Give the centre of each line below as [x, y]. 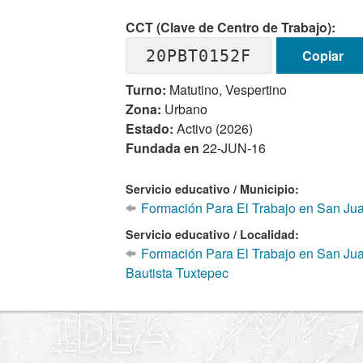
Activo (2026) [214, 128]
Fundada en [164, 148]
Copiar [322, 55]
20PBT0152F [199, 56]
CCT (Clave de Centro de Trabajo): [231, 27]
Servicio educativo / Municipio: [213, 189]
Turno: [146, 90]
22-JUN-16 [235, 148]
